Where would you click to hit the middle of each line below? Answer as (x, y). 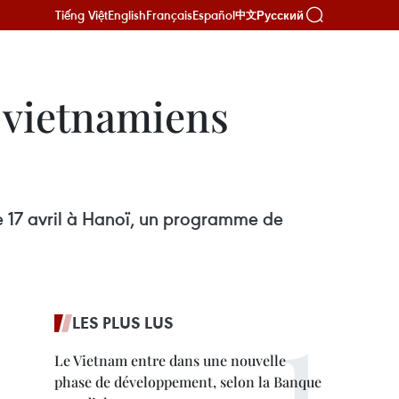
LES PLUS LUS (123, 322)
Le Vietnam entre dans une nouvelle (170, 360)
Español (214, 15)
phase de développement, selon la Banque (188, 382)
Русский (280, 15)
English (127, 15)
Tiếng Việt (81, 15)
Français (169, 15)
